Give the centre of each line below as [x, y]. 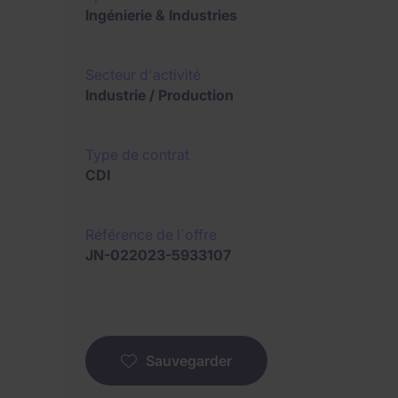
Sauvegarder [189, 361]
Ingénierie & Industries [161, 15]
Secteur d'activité [143, 75]
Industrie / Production [159, 95]
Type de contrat [137, 155]
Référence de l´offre [151, 235]
